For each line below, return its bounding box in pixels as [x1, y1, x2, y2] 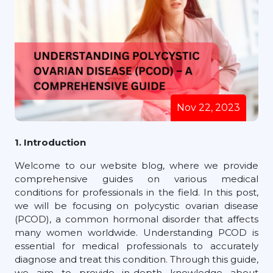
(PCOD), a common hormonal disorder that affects [15, 213, 258, 225]
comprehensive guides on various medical [15, 172, 258, 185]
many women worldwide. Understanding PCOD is [15, 226, 258, 238]
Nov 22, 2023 [177, 101, 240, 113]
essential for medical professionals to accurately [15, 239, 258, 252]
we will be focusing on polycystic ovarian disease [15, 199, 258, 211]
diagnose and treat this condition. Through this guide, [15, 253, 258, 265]
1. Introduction [15, 136, 86, 148]
